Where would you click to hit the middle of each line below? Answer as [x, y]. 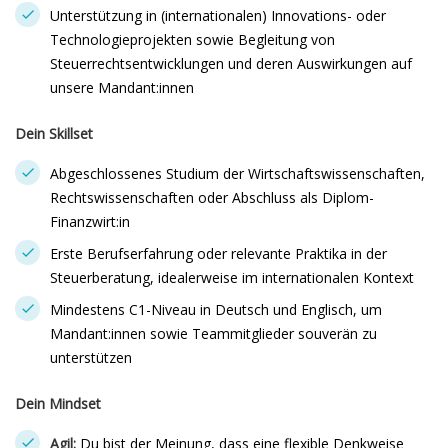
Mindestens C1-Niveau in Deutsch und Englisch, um [216, 309]
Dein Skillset [54, 133]
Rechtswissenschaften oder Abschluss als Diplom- [212, 197]
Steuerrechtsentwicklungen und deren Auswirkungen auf [231, 63]
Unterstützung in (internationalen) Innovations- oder [218, 15]
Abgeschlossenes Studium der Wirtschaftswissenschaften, [237, 173]
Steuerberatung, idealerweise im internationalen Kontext [232, 277]
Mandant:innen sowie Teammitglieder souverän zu [213, 333]
